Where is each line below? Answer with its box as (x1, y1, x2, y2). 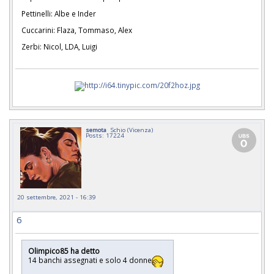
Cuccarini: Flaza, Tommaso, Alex (21, 24, 132, 35)
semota (86, 125, 106, 134)
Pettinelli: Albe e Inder (21, 9, 96, 19)
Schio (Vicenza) (111, 125, 153, 134)
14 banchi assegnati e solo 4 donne (28, 255, 152, 265)
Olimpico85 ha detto (28, 245, 102, 256)
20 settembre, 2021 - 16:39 (17, 192, 96, 201)
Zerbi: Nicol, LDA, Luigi (21, 41, 97, 51)
